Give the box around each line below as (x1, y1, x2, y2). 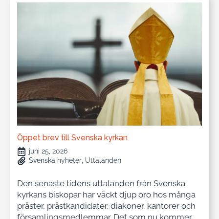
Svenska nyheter (29, 156, 82, 165)
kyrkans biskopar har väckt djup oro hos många (17, 190, 196, 200)
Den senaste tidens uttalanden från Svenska (17, 178, 185, 189)
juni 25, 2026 (29, 147, 67, 155)
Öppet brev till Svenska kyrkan (17, 133, 128, 143)
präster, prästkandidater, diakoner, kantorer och (17, 201, 196, 211)
